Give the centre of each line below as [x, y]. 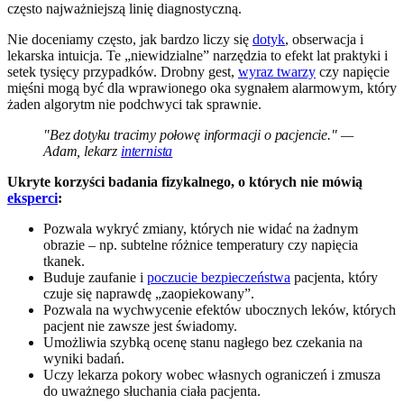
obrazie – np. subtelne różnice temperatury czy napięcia [201, 244]
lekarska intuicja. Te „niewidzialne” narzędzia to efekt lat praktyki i [197, 55]
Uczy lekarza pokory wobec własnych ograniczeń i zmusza [212, 374]
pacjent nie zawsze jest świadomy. [140, 326]
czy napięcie [353, 71]
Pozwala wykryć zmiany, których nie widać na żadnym [201, 228]
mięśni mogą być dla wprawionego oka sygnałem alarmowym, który [202, 87]
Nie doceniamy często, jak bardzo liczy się [130, 39]
